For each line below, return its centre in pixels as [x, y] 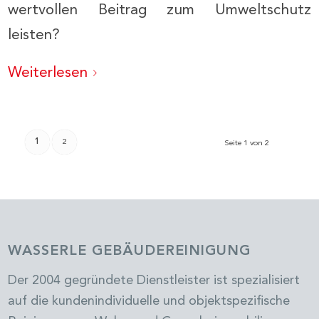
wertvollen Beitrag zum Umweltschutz [159, 11]
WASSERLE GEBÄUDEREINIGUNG [130, 252]
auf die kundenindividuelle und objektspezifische [149, 301]
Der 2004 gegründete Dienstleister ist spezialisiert [154, 280]
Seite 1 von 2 [246, 144]
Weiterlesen [48, 73]
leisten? [34, 36]
